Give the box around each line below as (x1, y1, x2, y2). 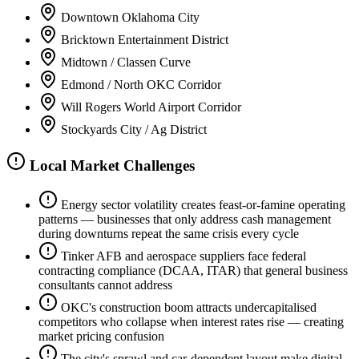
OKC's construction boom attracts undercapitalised (61, 301, 317, 315)
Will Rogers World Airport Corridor (61, 99, 241, 114)
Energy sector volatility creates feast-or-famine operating (61, 198, 345, 212)
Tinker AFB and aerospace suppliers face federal (61, 249, 306, 264)
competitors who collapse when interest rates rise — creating (38, 315, 344, 329)
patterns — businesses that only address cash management (38, 212, 331, 227)
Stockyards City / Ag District (61, 122, 207, 136)
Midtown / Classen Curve (61, 54, 191, 69)
